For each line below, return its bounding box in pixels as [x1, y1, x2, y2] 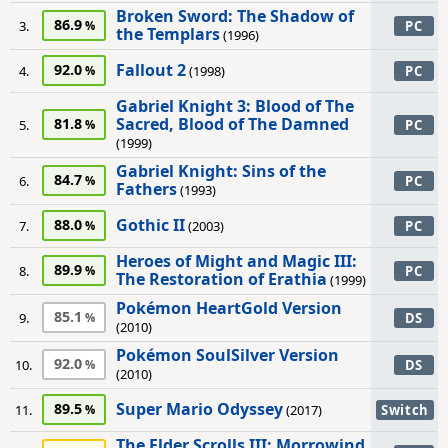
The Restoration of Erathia [116, 268, 327, 290]
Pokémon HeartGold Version [116, 297, 342, 319]
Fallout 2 [116, 59, 186, 81]
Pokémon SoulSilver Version [116, 344, 339, 366]
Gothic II [116, 214, 185, 236]
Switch [381, 401, 429, 419]
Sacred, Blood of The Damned [116, 113, 349, 135]
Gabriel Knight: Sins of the [116, 160, 326, 182]
